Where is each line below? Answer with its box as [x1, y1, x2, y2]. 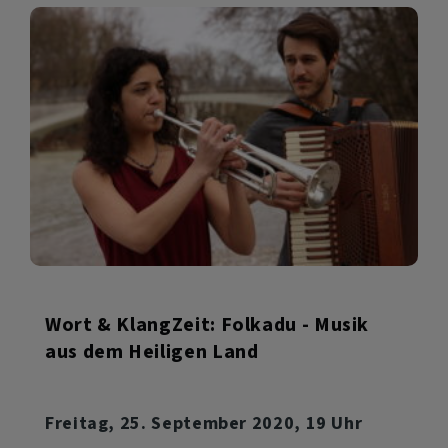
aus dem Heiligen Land [45, 337, 259, 365]
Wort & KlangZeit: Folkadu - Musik [45, 310, 370, 338]
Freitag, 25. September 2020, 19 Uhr [45, 410, 363, 435]
